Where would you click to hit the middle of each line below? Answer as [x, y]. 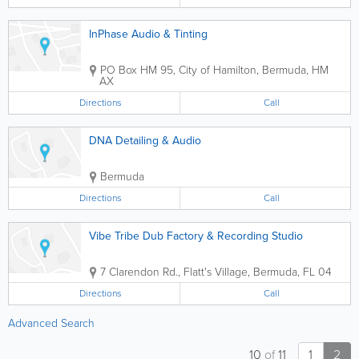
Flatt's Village [216, 272]
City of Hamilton [218, 70]
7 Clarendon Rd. [139, 272]
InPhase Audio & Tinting [148, 34]
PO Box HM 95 [137, 70]
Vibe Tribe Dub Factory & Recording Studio [196, 236]
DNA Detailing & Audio [145, 141]
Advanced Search [51, 323]
